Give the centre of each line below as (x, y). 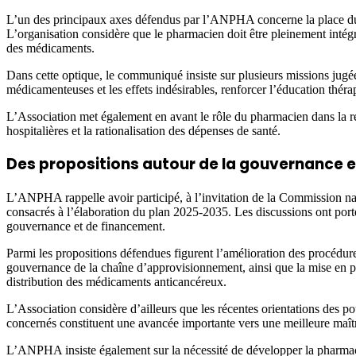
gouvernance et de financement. (86, 226)
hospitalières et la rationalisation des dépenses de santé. (143, 130)
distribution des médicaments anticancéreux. (116, 282)
